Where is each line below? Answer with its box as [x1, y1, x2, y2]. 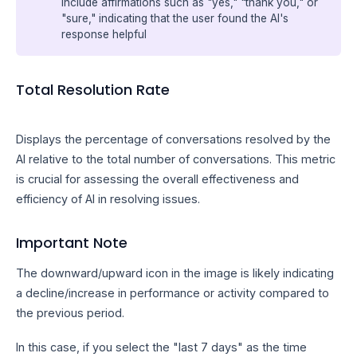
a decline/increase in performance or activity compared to [16, 285, 329, 300]
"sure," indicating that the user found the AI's [61, 11, 289, 25]
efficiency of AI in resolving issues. [16, 192, 200, 206]
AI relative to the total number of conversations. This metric [16, 152, 335, 167]
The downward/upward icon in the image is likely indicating [16, 265, 334, 280]
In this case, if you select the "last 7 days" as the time [16, 339, 307, 354]
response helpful [61, 27, 147, 41]
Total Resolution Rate [16, 79, 170, 100]
